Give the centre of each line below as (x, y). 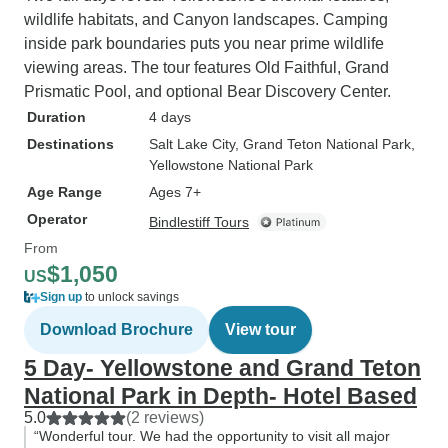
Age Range (64, 192)
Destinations (70, 144)
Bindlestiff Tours (199, 222)
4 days (170, 117)
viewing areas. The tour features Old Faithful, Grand (206, 67)
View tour (260, 329)
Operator (57, 219)
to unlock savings (130, 297)
